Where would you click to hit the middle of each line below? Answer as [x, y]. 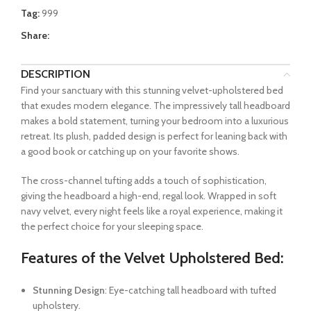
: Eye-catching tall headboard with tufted [191, 291]
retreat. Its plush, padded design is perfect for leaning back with [154, 136]
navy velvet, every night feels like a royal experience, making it [152, 211]
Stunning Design [69, 291]
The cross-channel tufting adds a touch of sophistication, [144, 181]
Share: [35, 36]
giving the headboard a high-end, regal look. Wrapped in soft [149, 196]
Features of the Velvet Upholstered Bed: [152, 258]
